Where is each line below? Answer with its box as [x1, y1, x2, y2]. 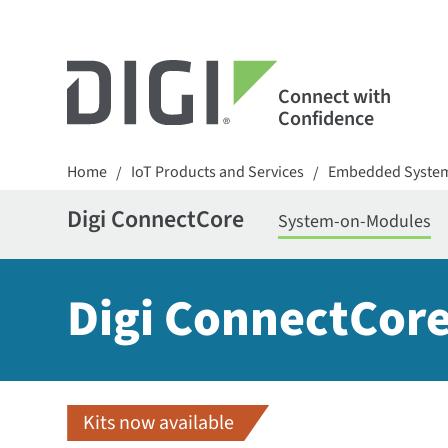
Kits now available [83, 409, 235, 437]
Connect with [277, 82, 391, 111]
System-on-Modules [278, 209, 432, 234]
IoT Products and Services [131, 161, 305, 183]
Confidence [277, 104, 374, 133]
